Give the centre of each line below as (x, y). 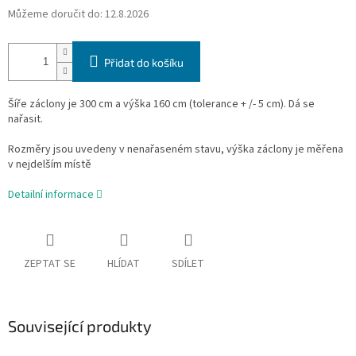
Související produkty (80, 326)
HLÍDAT (124, 264)
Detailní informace (51, 195)
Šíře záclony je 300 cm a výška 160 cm (99, 104)
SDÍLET (188, 264)
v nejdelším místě (50, 165)
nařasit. (25, 120)
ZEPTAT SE (50, 264)
